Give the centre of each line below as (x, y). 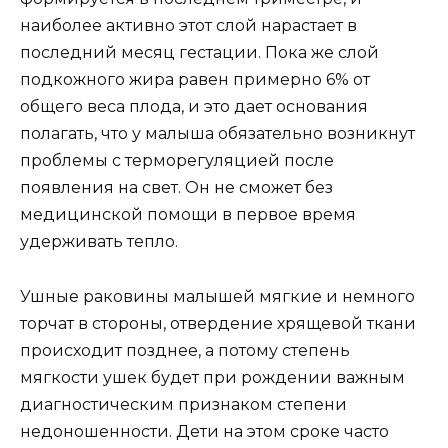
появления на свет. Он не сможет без (176, 188)
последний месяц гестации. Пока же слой (199, 53)
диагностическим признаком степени (183, 404)
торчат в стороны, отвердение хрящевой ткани (218, 323)
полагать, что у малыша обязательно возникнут (217, 134)
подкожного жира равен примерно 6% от (195, 80)
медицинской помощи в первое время (188, 215)
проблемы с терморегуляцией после (177, 161)
